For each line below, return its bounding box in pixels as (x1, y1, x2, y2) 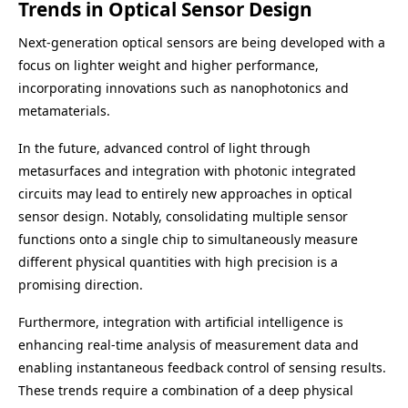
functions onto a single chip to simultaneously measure (18, 230, 358, 248)
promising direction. (18, 276, 143, 293)
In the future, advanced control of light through (18, 139, 311, 157)
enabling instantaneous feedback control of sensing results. (18, 359, 386, 376)
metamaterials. (18, 102, 110, 119)
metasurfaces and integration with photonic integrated (18, 162, 356, 179)
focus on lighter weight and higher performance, (18, 56, 319, 74)
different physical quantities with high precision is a (18, 253, 338, 270)
